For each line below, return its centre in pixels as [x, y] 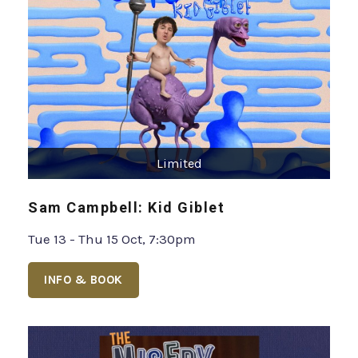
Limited [179, 163]
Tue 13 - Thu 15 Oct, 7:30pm [112, 239]
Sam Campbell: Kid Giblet [126, 207]
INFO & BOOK [84, 279]
